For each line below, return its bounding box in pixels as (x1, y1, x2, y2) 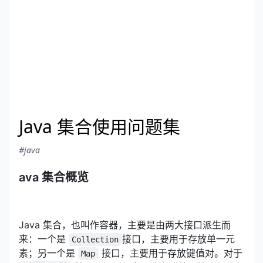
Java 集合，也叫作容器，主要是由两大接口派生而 (19, 219, 231, 231)
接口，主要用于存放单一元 (122, 233, 235, 245)
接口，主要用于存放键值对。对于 (98, 247, 242, 259)
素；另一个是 (19, 247, 78, 259)
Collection (72, 235, 119, 244)
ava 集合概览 (19, 170, 89, 184)
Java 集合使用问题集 (19, 114, 180, 139)
